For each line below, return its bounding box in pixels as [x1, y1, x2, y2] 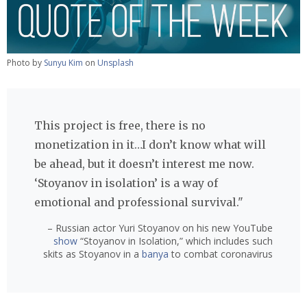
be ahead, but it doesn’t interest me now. [34, 157, 254, 171]
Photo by [7, 57, 44, 69]
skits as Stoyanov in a [43, 247, 142, 261]
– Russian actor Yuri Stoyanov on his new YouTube [47, 221, 273, 235]
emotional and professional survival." [34, 195, 243, 210]
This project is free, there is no [34, 119, 206, 133]
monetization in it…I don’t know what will [34, 138, 266, 152]
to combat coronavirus [169, 247, 273, 261]
